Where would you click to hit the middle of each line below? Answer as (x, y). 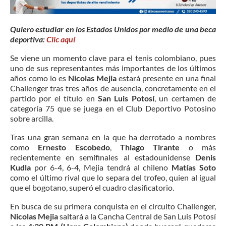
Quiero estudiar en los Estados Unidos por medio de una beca (113, 29)
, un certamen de (185, 98)
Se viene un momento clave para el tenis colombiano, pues (113, 58)
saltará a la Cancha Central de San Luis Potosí (137, 216)
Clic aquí (61, 39)
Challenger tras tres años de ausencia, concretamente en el (113, 88)
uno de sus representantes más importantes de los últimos (113, 68)
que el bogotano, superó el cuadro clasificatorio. (92, 187)
